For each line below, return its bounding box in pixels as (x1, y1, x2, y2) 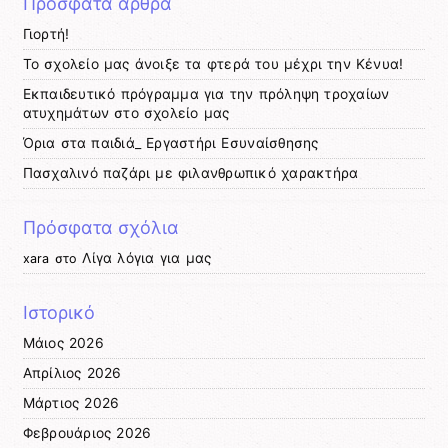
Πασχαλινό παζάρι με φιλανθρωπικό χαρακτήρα (22, 165, 359, 182)
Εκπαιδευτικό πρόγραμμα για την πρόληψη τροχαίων (22, 86, 390, 103)
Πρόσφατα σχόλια (22, 217, 180, 239)
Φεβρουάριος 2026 (22, 424, 152, 441)
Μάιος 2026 (22, 334, 104, 351)
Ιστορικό (22, 301, 95, 323)
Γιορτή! (22, 26, 70, 43)
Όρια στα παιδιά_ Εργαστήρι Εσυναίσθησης (22, 135, 319, 152)
